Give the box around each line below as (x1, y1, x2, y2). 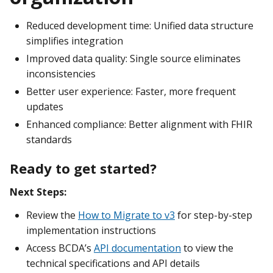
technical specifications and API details (26, 257, 200, 271)
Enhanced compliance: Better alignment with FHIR (26, 117, 252, 131)
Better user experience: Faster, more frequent (26, 84, 236, 98)
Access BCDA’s (26, 241, 94, 255)
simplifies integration (26, 34, 123, 48)
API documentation (94, 241, 181, 255)
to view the (181, 241, 233, 255)
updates (26, 99, 63, 113)
